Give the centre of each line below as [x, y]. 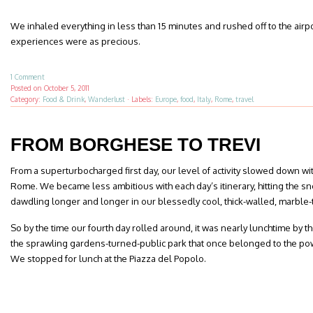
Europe [166, 99]
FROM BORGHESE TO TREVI [136, 145]
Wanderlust [107, 99]
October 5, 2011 [67, 88]
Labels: [143, 99]
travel [245, 99]
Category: [27, 99]
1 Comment [28, 77]
